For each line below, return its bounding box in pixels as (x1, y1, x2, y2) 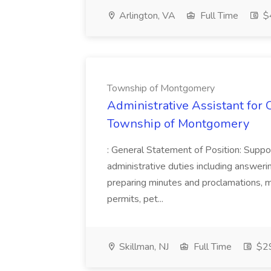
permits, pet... (107, 192, 163, 206)
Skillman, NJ (117, 240, 169, 253)
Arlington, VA (117, 9, 175, 22)
